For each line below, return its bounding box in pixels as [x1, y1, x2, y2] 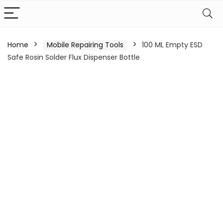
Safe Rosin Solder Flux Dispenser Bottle [7, 52, 140, 62]
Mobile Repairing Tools [47, 40, 123, 50]
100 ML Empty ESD [142, 40, 203, 50]
